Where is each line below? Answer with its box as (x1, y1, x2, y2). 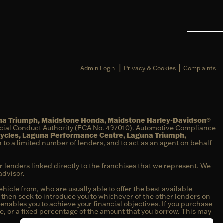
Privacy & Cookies (124, 64, 176, 72)
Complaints (183, 64, 216, 72)
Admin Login (80, 64, 115, 72)
